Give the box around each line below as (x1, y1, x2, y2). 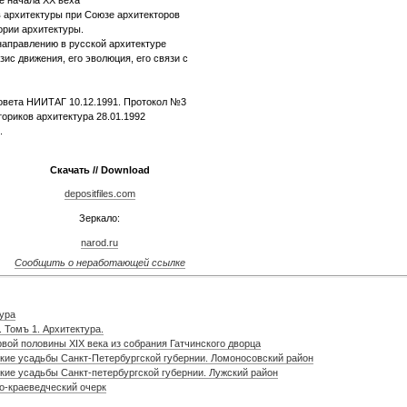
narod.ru (81, 236, 118, 248)
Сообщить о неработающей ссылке (14, 256, 185, 268)
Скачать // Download (49, 164, 150, 175)
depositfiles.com (64, 188, 135, 200)
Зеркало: (79, 212, 120, 223)
